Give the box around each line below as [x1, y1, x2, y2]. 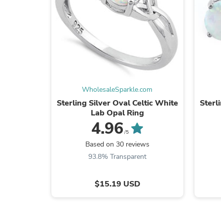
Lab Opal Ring [90, 107, 144, 118]
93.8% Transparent [88, 151, 147, 161]
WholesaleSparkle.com [82, 84, 153, 94]
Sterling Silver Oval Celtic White [56, 97, 178, 109]
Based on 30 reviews [85, 139, 149, 149]
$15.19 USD [94, 178, 140, 189]
